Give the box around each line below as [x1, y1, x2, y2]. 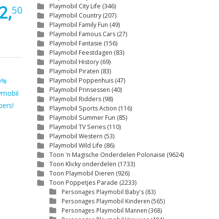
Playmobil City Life [49, 2, 101, 10]
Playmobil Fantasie [49, 39, 102, 47]
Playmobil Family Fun [49, 21, 108, 29]
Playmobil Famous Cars [49, 30, 115, 38]
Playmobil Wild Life [49, 141, 103, 150]
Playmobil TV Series [49, 123, 106, 131]
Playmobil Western [49, 132, 103, 140]
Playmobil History [49, 58, 99, 66]
